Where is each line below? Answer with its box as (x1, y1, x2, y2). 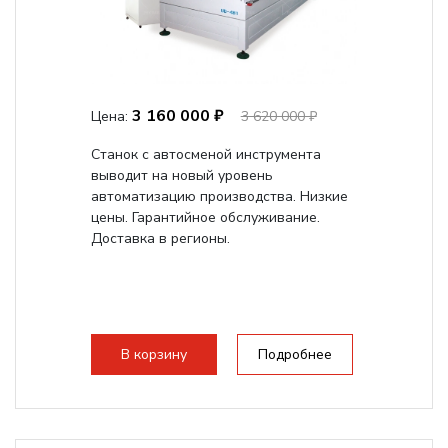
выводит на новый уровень (90, 166, 273, 185)
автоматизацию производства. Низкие (90, 187, 348, 206)
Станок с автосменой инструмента (90, 145, 321, 164)
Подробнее (257, 345, 332, 364)
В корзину (120, 345, 187, 364)
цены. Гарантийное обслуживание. (90, 208, 320, 227)
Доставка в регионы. (90, 229, 230, 248)
